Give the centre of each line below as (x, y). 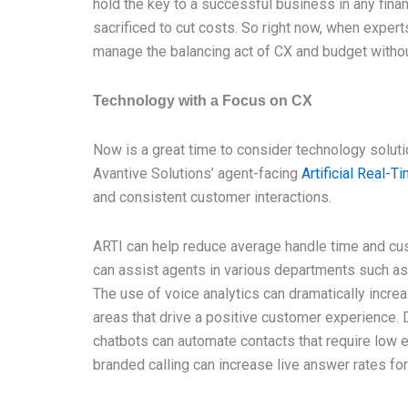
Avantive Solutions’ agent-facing (197, 173)
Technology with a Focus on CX (203, 101)
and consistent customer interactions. (212, 197)
